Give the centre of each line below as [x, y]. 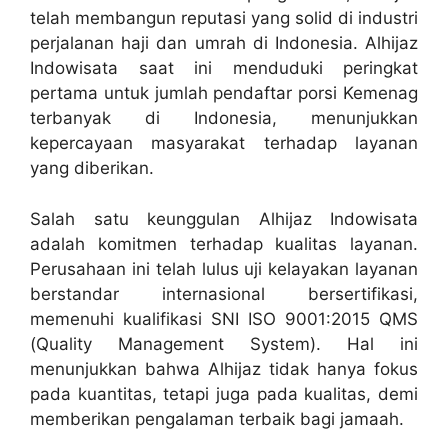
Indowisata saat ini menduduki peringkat [224, 68]
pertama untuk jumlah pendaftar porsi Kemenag [224, 93]
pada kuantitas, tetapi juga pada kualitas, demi [224, 393]
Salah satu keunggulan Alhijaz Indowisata [224, 218]
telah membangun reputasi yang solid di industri [224, 18]
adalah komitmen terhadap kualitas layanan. [224, 243]
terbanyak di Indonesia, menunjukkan [224, 118]
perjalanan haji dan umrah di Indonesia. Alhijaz [224, 43]
